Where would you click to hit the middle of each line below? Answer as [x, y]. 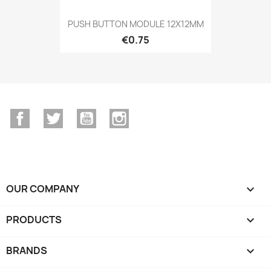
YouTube [116, 115]
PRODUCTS [34, 219]
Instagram [153, 115]
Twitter [79, 115]
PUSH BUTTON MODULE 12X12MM [135, 24]
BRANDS [27, 250]
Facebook [52, 115]
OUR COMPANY [43, 188]
